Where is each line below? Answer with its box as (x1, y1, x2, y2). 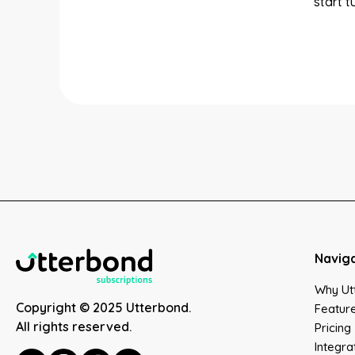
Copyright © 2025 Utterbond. (16, 300, 191, 315)
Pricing (314, 320, 351, 335)
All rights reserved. (16, 319, 132, 334)
